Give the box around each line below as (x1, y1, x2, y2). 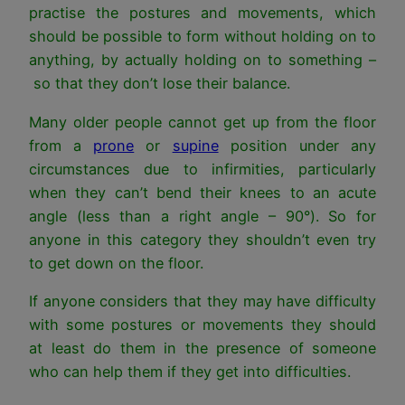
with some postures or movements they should (29, 316, 376, 334)
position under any (218, 136, 377, 155)
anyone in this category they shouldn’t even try (29, 230, 376, 249)
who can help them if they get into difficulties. (29, 363, 351, 381)
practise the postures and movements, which (29, 4, 376, 23)
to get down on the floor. (29, 253, 203, 272)
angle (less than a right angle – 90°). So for (29, 206, 376, 225)
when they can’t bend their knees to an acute (29, 183, 376, 202)
